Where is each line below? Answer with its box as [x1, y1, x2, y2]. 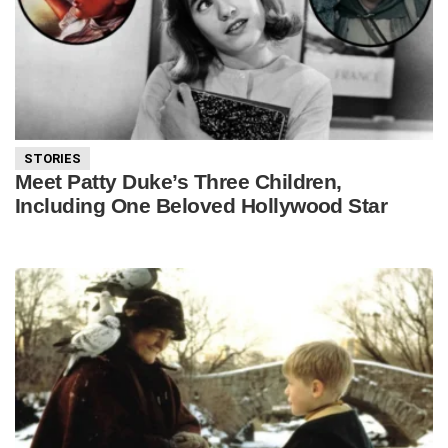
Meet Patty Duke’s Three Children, [15, 169, 342, 193]
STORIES [24, 151, 81, 167]
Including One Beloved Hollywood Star [15, 193, 388, 217]
